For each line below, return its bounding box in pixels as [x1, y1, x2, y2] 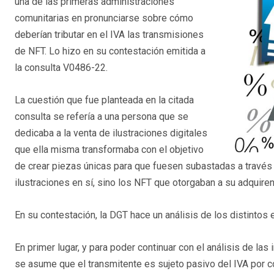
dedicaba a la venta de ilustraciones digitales [15, 127, 207, 139]
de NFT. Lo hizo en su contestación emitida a [15, 45, 206, 57]
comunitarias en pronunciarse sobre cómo [15, 12, 193, 24]
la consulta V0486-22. [15, 61, 108, 73]
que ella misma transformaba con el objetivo [15, 143, 204, 155]
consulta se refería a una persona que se [15, 110, 188, 122]
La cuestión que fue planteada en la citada [15, 94, 194, 106]
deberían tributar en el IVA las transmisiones [15, 28, 204, 40]
